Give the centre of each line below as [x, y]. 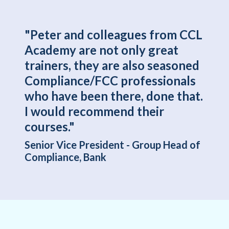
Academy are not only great [101, 50]
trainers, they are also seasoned [112, 65]
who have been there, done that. [114, 96]
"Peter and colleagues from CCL [113, 35]
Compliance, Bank [65, 157]
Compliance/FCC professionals [110, 81]
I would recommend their [94, 111]
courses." [50, 127]
